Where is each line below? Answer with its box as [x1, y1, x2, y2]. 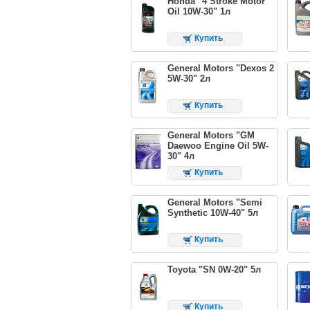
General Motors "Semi [167, 197, 262, 208]
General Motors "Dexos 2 [167, 63, 274, 74]
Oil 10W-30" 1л [167, 6, 230, 17]
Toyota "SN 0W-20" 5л [167, 264, 261, 275]
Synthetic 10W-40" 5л [167, 207, 258, 218]
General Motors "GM [167, 130, 255, 141]
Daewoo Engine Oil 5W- [167, 140, 268, 152]
